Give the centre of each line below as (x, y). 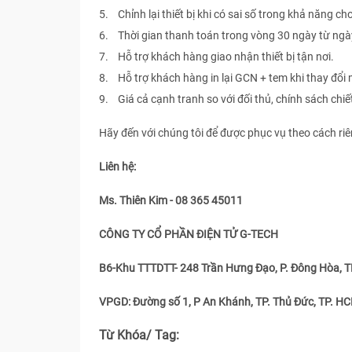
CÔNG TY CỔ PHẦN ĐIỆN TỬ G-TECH (189, 234)
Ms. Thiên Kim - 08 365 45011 (171, 200)
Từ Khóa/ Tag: (141, 335)
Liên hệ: (117, 167)
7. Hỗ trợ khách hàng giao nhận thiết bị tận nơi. (216, 57)
